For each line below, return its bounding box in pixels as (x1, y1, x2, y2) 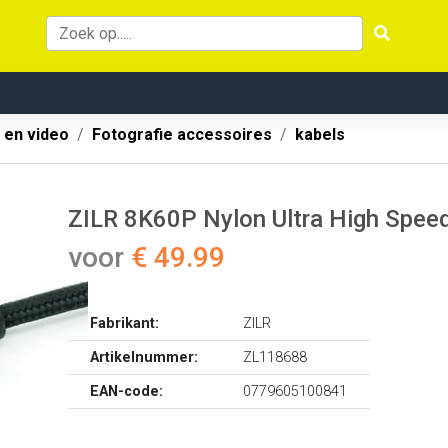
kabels (295, 125, 345, 144)
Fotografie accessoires (92, 125, 272, 144)
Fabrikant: (90, 315, 160, 332)
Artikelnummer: (90, 349, 199, 366)
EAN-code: (90, 383, 164, 400)
